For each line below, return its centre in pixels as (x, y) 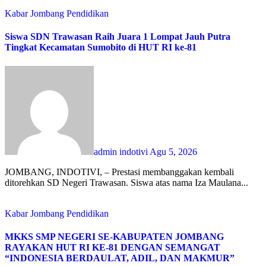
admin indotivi (122, 151)
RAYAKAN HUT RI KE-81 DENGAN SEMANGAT (113, 248)
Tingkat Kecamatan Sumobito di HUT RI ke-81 (101, 47)
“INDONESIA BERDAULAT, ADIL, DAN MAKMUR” (120, 258)
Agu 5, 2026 (173, 151)
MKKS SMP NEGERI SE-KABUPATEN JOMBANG (114, 237)
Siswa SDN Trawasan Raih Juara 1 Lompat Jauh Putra (118, 37)
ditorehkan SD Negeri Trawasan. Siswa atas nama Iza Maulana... (126, 182)
